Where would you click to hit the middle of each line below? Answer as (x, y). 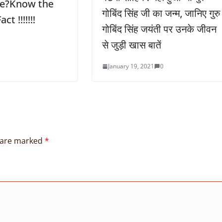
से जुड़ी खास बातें (132, 45)
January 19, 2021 (131, 66)
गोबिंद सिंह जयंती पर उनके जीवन (160, 29)
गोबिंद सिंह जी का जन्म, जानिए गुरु (161, 13)
